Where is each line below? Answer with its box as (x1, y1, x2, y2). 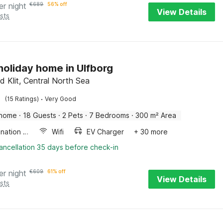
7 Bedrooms (89, 111, 130, 119)
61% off (47, 168, 66, 174)
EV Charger (87, 127, 124, 136)
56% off (47, 1, 68, 7)
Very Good (45, 95, 77, 103)
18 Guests (23, 111, 57, 119)
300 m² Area (135, 111, 177, 119)
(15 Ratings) (5, 95, 39, 103)
